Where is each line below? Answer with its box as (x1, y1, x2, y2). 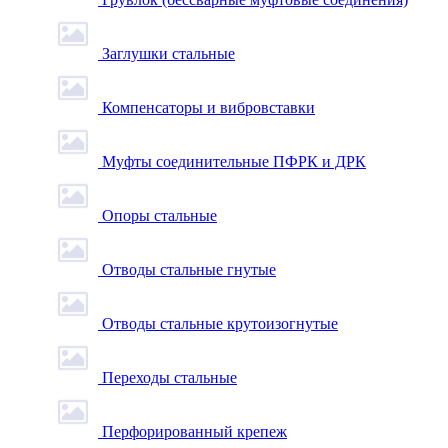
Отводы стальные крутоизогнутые (102, 315, 338, 332)
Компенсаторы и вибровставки (102, 99, 315, 116)
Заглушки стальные (102, 45, 235, 62)
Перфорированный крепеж (102, 423, 287, 440)
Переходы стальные (102, 369, 237, 386)
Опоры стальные (102, 207, 217, 224)
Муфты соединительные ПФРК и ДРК (102, 153, 366, 170)
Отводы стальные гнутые (102, 261, 276, 278)
